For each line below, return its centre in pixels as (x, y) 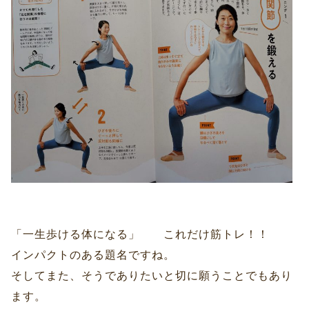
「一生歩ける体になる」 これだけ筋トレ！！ (140, 235)
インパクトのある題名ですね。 (93, 255)
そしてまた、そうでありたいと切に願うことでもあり (152, 276)
